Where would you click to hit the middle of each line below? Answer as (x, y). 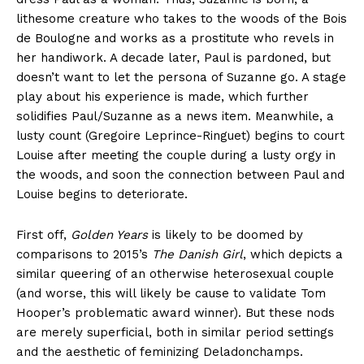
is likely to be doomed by (225, 235)
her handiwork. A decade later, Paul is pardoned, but (173, 58)
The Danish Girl (197, 255)
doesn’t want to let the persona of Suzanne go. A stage (181, 78)
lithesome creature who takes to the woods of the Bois (182, 19)
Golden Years (109, 235)
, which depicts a (293, 255)
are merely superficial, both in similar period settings (175, 333)
